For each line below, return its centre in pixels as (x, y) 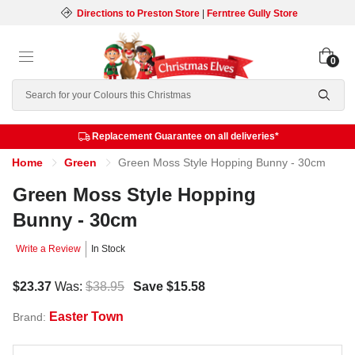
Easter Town (86, 317)
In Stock (108, 249)
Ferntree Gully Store (252, 13)
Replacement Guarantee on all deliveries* (185, 136)
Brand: (31, 317)
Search (32, 88)
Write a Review (48, 249)
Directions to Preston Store (138, 13)
